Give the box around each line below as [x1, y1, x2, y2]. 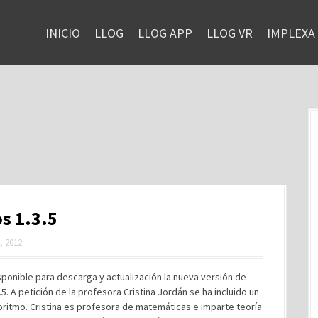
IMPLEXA [267, 24, 315, 41]
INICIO [45, 24, 80, 41]
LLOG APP [138, 24, 192, 41]
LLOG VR [207, 24, 253, 41]
